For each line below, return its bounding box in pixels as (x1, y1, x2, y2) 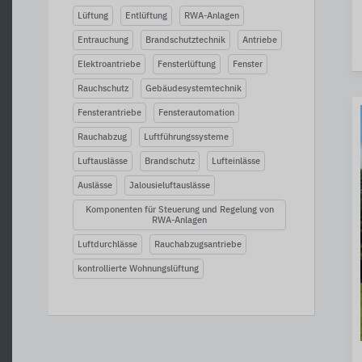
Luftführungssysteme (144, 133, 229, 141)
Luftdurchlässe (78, 240, 137, 249)
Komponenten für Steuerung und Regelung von (85, 205, 274, 214)
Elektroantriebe (78, 60, 141, 69)
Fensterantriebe (78, 108, 141, 117)
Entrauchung (78, 36, 128, 44)
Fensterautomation (158, 108, 234, 117)
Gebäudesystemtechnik (145, 84, 242, 93)
